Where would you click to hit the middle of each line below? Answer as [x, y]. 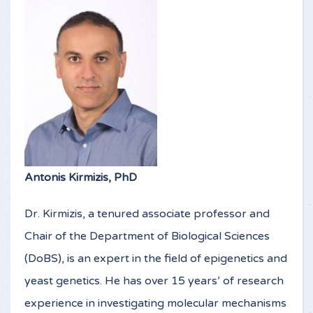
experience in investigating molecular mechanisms [155, 304]
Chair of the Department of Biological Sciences [147, 236]
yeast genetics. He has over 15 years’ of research [154, 281]
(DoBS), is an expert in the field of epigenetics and [156, 259]
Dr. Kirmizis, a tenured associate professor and [147, 214]
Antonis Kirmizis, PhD [81, 178]
